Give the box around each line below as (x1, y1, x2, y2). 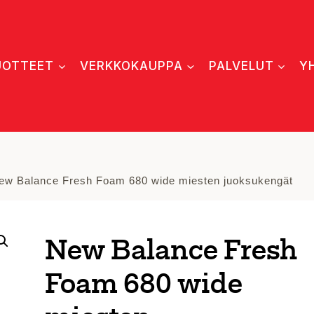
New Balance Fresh (44, 238, 298, 266)
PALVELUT (208, 58, 274, 73)
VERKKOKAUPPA (80, 58, 183, 73)
